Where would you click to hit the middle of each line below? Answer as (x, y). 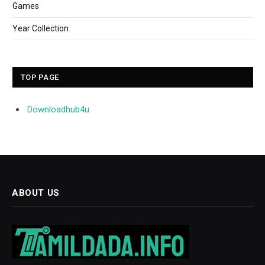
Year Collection (41, 28)
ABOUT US (36, 193)
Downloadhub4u (58, 109)
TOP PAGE (40, 77)
